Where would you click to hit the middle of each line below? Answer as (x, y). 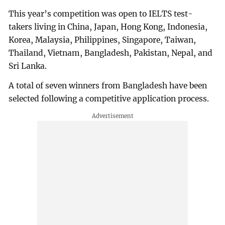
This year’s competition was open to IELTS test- (101, 14)
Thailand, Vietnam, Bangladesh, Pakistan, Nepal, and (111, 53)
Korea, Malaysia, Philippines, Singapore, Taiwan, (102, 40)
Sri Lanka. (28, 66)
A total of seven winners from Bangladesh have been (108, 86)
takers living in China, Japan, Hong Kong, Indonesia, (108, 27)
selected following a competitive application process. (109, 99)
